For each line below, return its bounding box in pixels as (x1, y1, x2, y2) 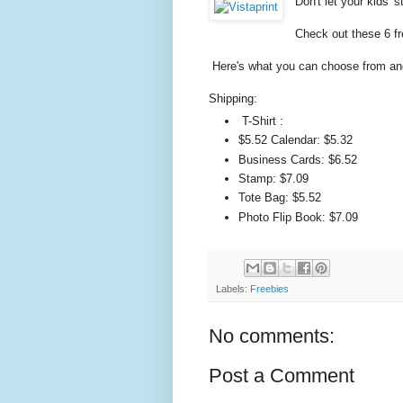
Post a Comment (209, 363, 354, 387)
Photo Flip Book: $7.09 (238, 210, 358, 224)
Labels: (216, 282, 250, 294)
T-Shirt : (238, 114, 287, 129)
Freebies (250, 282, 289, 294)
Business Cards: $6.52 (238, 152, 361, 166)
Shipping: (209, 92, 257, 106)
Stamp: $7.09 (238, 171, 312, 185)
